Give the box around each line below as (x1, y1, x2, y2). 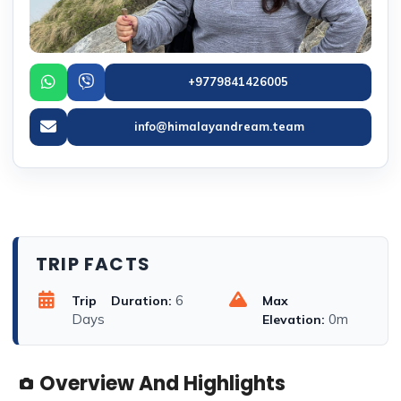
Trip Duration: (72, 292, 172, 309)
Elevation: (261, 311, 325, 328)
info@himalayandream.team (134, 119, 304, 134)
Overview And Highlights (39, 370, 286, 398)
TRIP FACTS (36, 251, 150, 277)
